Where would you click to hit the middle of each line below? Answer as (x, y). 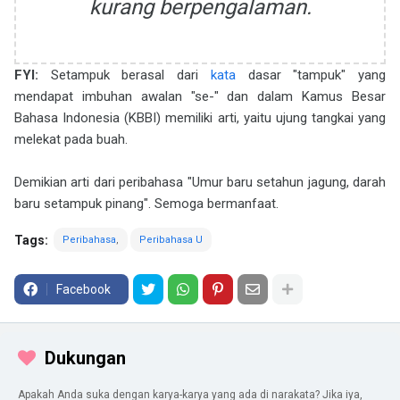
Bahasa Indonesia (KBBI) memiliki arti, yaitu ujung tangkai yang (200, 118)
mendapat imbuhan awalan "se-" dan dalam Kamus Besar (200, 96)
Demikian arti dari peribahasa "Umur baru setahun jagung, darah (200, 182)
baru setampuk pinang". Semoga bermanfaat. (146, 204)
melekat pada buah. (71, 139)
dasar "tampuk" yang (311, 75)
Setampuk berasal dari (130, 75)
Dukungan (85, 358)
